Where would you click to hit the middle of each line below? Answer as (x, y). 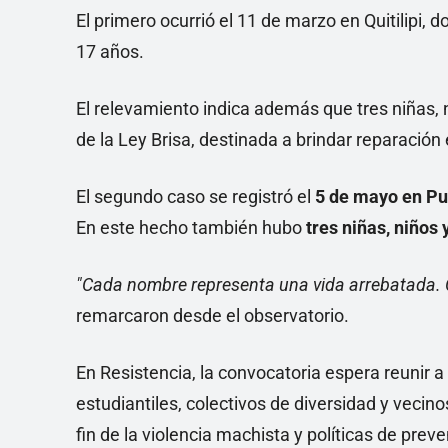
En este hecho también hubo (191, 228)
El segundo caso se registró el (195, 197)
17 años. (110, 52)
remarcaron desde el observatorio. (212, 316)
